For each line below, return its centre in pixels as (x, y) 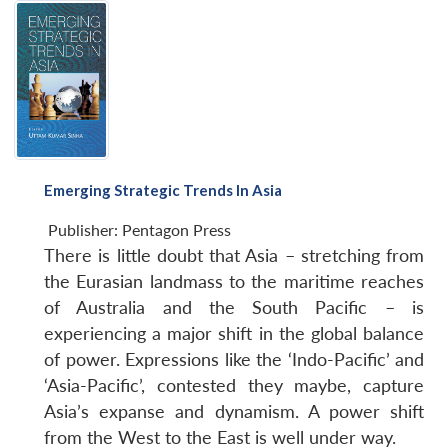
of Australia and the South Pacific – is (234, 308)
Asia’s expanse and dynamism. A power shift (234, 412)
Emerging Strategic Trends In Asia (163, 190)
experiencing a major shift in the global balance (234, 334)
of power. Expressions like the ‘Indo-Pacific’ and (234, 360)
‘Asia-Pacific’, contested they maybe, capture (234, 386)
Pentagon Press (176, 230)
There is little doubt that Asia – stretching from (234, 256)
